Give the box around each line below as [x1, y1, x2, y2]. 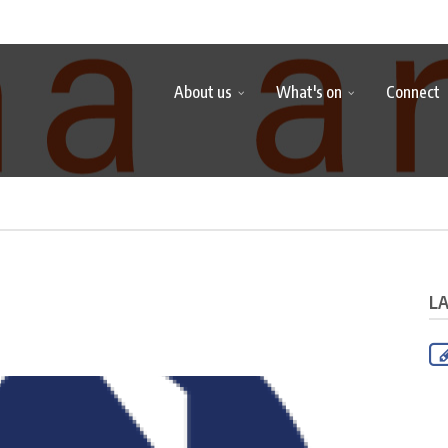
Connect [386, 82, 440, 102]
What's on [276, 82, 342, 102]
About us [174, 82, 232, 102]
